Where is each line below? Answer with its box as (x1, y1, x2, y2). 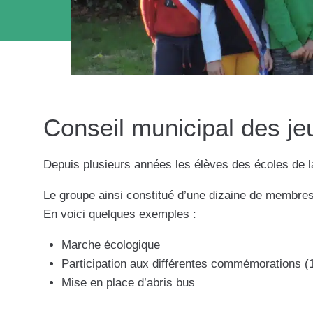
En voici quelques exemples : (43, 207, 196, 221)
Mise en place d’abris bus (61, 275, 195, 289)
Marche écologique (61, 238, 160, 252)
